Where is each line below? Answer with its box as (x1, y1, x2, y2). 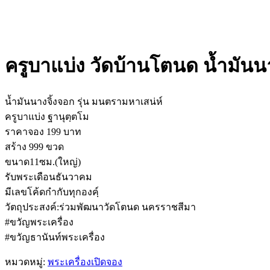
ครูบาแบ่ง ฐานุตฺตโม (5, 111, 89, 122)
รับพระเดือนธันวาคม (5, 171, 92, 182)
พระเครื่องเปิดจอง (48, 256, 122, 267)
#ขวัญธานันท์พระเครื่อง (5, 231, 105, 242)
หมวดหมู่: (5, 256, 48, 267)
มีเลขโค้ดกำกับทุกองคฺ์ (5, 186, 99, 197)
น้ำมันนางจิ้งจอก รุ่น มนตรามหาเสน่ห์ (5, 96, 163, 107)
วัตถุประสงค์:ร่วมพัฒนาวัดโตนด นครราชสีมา (5, 201, 196, 212)
